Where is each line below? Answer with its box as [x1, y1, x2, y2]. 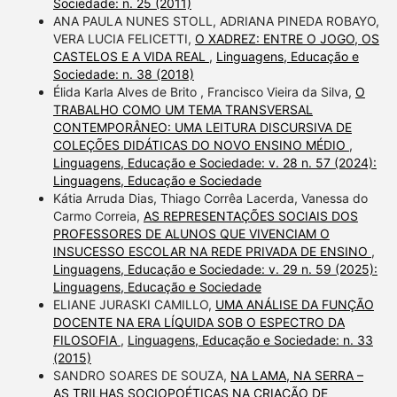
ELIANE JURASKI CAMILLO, [52, 296, 215, 312]
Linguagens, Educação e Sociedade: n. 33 [127, 331, 373, 347]
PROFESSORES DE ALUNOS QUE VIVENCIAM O [52, 225, 330, 241]
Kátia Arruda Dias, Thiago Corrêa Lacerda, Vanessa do [52, 190, 368, 206]
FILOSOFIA [52, 331, 121, 347]
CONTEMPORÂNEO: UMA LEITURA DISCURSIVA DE [52, 119, 352, 135]
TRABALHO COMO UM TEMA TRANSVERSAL [52, 101, 313, 117]
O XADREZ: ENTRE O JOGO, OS [194, 30, 379, 46]
